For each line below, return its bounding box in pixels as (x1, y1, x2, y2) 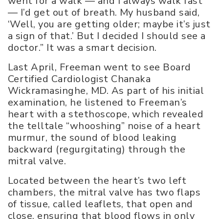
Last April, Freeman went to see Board (8, 61, 191, 74)
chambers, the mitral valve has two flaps (8, 186, 201, 199)
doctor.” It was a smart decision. (8, 41, 157, 55)
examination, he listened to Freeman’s (8, 96, 187, 109)
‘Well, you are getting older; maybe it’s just (8, 18, 211, 31)
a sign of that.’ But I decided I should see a (8, 29, 206, 43)
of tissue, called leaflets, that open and (8, 197, 193, 211)
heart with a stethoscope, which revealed (8, 108, 204, 121)
